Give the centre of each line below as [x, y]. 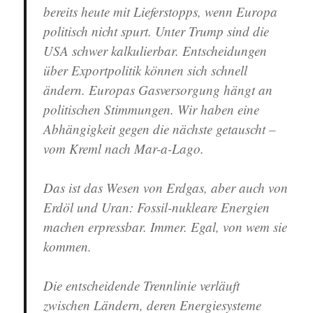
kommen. [68, 246]
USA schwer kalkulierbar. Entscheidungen [155, 51]
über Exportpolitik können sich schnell [146, 70]
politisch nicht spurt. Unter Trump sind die [156, 31]
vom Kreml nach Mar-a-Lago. [124, 148]
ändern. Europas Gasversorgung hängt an [158, 90]
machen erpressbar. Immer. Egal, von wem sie [166, 227]
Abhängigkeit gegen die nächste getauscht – [160, 129]
